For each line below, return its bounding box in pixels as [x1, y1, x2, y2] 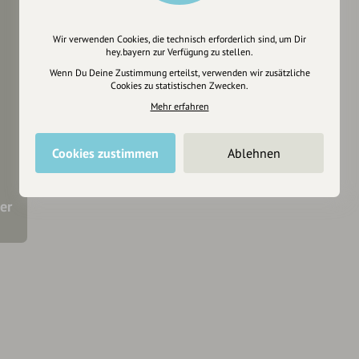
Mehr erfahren [150, 100, 209, 112]
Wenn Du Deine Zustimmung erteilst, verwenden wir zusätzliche [49, 67, 310, 79]
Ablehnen [227, 145, 280, 161]
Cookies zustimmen [52, 145, 159, 161]
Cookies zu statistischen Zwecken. [111, 79, 248, 91]
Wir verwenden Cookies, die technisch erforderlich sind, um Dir [53, 33, 306, 45]
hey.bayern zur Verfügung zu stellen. [106, 46, 253, 58]
